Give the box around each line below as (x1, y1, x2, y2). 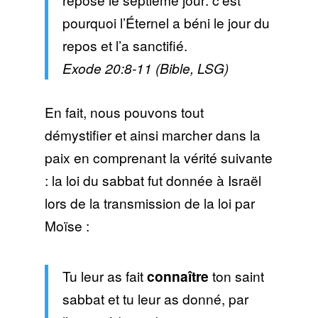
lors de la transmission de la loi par (44, 192, 255, 212)
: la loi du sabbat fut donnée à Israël (44, 170, 261, 190)
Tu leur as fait (62, 266, 147, 286)
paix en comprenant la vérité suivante (44, 147, 273, 167)
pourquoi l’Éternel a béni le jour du (62, 12, 270, 32)
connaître (146, 266, 209, 287)
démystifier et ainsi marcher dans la (44, 124, 261, 144)
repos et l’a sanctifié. (62, 35, 187, 55)
